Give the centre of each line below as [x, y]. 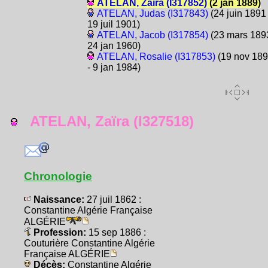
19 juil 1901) [113, 25]
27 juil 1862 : [114, 200]
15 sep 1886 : [117, 233]
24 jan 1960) [114, 46]
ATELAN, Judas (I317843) [152, 14]
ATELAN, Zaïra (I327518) [106, 121]
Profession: [60, 233]
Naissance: [59, 200]
